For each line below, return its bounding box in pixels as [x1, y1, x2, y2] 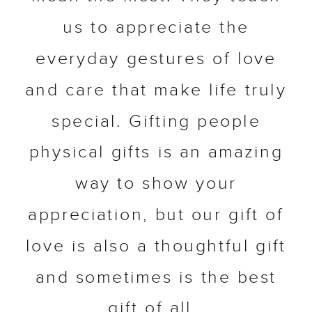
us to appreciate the [63, 17, 249, 40]
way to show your [75, 173, 237, 196]
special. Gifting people [51, 111, 261, 133]
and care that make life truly [25, 80, 287, 102]
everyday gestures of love [36, 49, 276, 71]
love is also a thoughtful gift [26, 236, 286, 258]
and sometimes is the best [36, 267, 276, 289]
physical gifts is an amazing [29, 142, 283, 164]
